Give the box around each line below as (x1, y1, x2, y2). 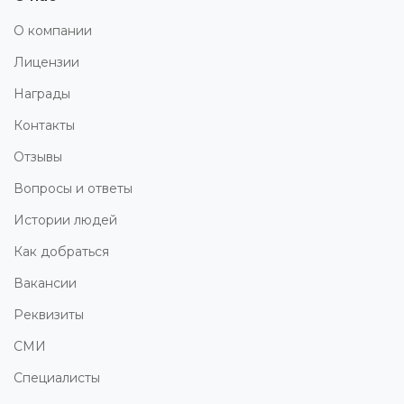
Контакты (14, 116, 75, 133)
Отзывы (14, 148, 62, 165)
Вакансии (14, 274, 77, 291)
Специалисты (14, 369, 100, 386)
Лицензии (14, 53, 79, 70)
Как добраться (14, 243, 109, 260)
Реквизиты (14, 306, 84, 323)
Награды (14, 85, 70, 102)
